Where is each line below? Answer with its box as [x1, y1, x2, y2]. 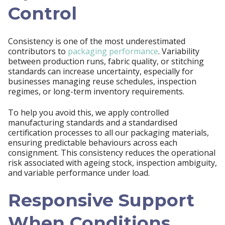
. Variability [158, 45, 199, 57]
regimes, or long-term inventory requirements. [8, 85, 184, 97]
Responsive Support [8, 189, 194, 211]
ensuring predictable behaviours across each [8, 137, 177, 149]
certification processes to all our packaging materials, [8, 127, 209, 139]
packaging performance [68, 45, 158, 57]
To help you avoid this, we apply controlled [8, 107, 169, 119]
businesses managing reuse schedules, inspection [8, 75, 196, 87]
